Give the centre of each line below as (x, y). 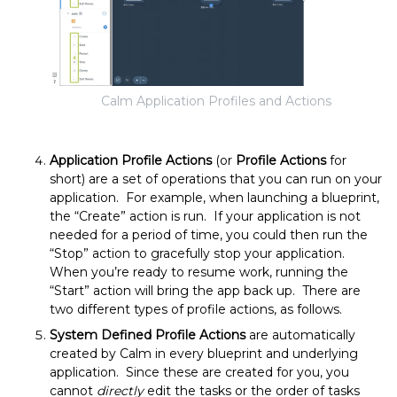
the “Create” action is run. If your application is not (205, 217)
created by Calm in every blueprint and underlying (204, 354)
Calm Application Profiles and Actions (216, 101)
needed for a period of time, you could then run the (209, 235)
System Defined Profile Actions (148, 335)
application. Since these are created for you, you (199, 373)
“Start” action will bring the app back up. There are (205, 291)
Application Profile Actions (131, 161)
